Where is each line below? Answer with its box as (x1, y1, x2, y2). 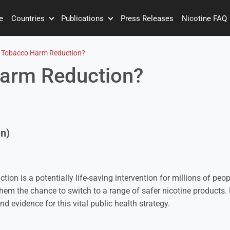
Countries (11, 13, 47, 23)
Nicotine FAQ (182, 13, 227, 23)
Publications (61, 13, 106, 23)
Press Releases (121, 13, 174, 23)
